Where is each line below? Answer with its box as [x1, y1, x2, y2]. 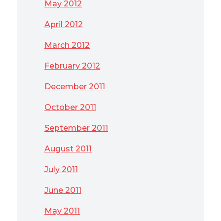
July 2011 [44, 165, 78, 174]
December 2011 [44, 82, 105, 91]
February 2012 [44, 61, 100, 71]
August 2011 [44, 144, 92, 153]
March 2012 [44, 40, 90, 50]
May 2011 [44, 206, 80, 216]
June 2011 [44, 185, 81, 195]
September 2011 [44, 123, 108, 133]
